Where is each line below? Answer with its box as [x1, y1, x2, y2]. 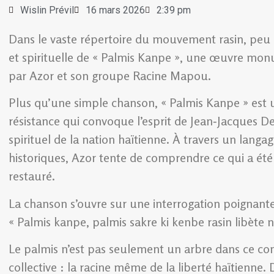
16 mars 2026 [86, 4, 145, 16]
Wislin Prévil [20, 4, 74, 16]
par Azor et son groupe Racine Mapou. [9, 68, 214, 83]
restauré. [9, 168, 55, 184]
